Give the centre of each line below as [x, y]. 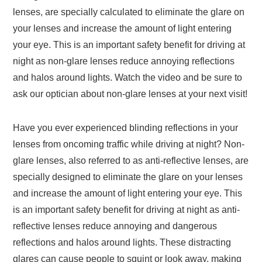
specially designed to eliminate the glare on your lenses [128, 177]
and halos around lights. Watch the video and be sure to [128, 78]
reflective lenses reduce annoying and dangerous [115, 226]
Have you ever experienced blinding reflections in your [126, 128]
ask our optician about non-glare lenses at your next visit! [130, 94]
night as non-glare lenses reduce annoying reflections [124, 61]
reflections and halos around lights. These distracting [122, 243]
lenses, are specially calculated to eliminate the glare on [129, 12]
